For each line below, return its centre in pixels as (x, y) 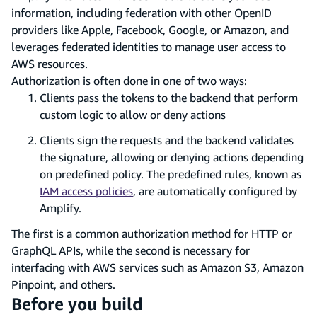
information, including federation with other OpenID (142, 12)
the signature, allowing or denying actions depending (172, 157)
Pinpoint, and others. (63, 284)
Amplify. (60, 208)
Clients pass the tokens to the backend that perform (169, 97)
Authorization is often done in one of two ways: (129, 80)
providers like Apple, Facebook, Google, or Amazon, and (150, 29)
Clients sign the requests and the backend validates (167, 140)
